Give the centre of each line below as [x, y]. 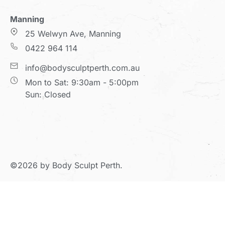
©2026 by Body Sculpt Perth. [66, 165]
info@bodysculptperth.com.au [82, 68]
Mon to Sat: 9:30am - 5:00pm [82, 83]
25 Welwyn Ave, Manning [73, 34]
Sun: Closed [48, 95]
